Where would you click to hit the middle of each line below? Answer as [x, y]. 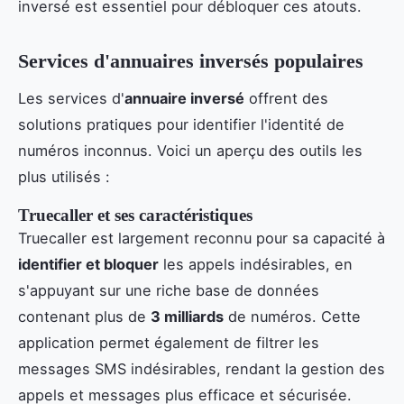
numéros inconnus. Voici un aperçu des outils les [190, 150]
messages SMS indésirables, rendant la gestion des [202, 368]
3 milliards [187, 316]
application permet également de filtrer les [169, 342]
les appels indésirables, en [256, 264]
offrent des [286, 98]
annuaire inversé [184, 98]
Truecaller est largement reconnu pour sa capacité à [202, 238]
